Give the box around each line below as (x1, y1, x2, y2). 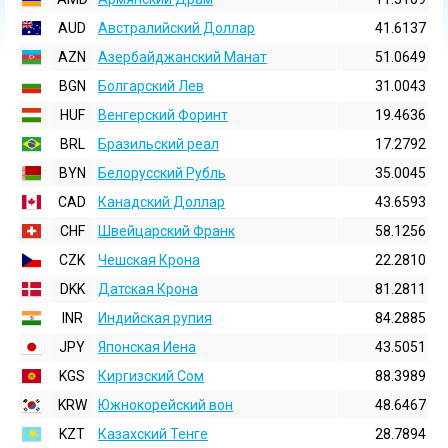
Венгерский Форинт (98, 107, 228, 123)
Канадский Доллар (98, 194, 225, 210)
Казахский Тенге (98, 426, 208, 442)
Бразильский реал (98, 136, 219, 152)
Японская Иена (98, 339, 196, 355)
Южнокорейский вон (98, 397, 233, 413)
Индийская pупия (98, 310, 212, 326)
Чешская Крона (98, 252, 200, 268)
